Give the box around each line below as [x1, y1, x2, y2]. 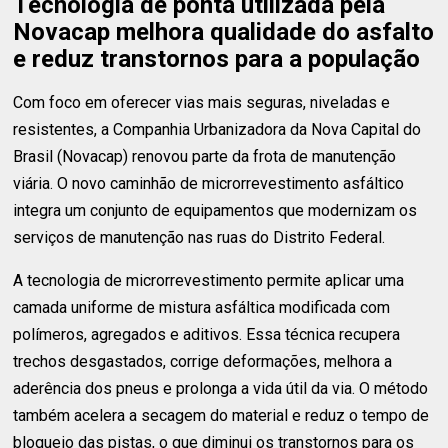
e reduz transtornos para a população [13, 45, 421, 73]
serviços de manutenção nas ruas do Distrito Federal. [13, 228, 386, 247]
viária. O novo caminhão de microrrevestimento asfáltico [13, 174, 405, 193]
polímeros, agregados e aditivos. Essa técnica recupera [13, 325, 401, 344]
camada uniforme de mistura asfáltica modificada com [13, 298, 391, 317]
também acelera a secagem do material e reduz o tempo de [13, 406, 430, 425]
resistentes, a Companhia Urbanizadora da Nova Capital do [13, 120, 422, 139]
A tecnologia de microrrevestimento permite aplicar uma [13, 271, 405, 290]
